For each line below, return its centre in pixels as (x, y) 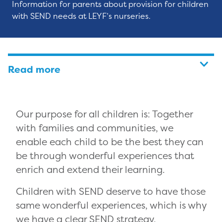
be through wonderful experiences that (105, 156)
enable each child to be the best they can (110, 142)
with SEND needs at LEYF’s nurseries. (81, 16)
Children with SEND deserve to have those (111, 192)
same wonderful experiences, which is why (111, 205)
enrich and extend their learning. (90, 170)
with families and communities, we (95, 128)
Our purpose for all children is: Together (104, 114)
